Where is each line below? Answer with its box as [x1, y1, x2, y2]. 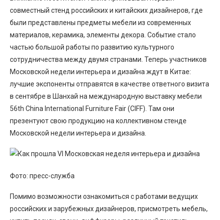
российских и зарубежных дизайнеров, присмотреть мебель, [10, 205, 208, 213]
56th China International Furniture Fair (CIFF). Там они [10, 105, 174, 112]
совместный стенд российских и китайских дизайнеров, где [10, 6, 203, 14]
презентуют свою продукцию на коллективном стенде [10, 117, 187, 125]
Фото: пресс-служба [10, 172, 75, 180]
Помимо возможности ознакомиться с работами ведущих [10, 192, 198, 200]
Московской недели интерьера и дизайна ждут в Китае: [10, 68, 191, 76]
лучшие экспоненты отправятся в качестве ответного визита [10, 80, 209, 88]
